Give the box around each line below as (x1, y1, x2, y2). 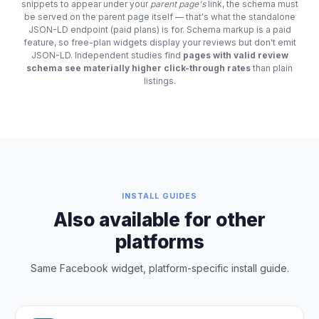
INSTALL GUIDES (122, 191, 197, 201)
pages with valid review (182, 49, 288, 61)
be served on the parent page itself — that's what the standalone (23, 11, 296, 22)
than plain (251, 62, 293, 73)
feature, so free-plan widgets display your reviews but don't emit (23, 36, 296, 48)
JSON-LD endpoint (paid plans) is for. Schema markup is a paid (28, 23, 291, 35)
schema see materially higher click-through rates (26, 62, 251, 73)
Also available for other (53, 209, 266, 231)
